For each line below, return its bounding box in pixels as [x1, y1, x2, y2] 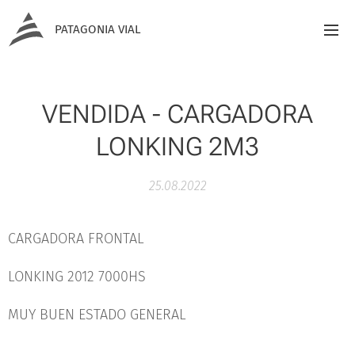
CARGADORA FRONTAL [8, 230, 148, 247]
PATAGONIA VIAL [55, 22, 141, 36]
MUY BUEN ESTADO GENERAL [8, 306, 190, 323]
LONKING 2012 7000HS [8, 268, 146, 285]
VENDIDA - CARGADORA [42, 99, 313, 129]
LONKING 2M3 [96, 132, 259, 162]
